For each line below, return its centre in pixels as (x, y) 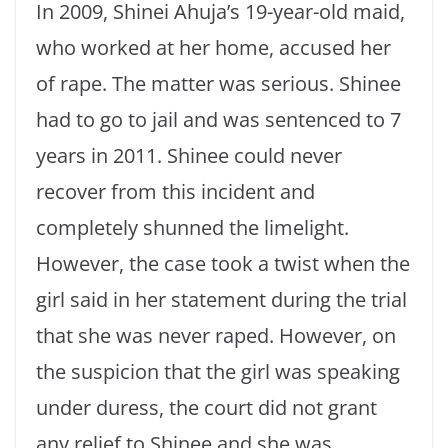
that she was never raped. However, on (216, 336)
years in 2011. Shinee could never (189, 156)
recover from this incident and (175, 192)
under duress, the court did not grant (206, 408)
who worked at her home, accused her (213, 48)
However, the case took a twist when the (223, 264)
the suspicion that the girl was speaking (218, 372)
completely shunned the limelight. (192, 228)
